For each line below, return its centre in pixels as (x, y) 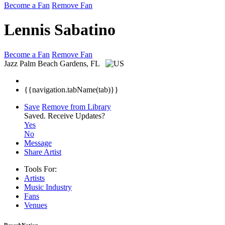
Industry (59, 187)
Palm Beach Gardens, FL (61, 63)
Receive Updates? (76, 116)
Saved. (36, 116)
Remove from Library (76, 106)
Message (38, 143)
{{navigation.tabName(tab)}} (71, 89)
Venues (36, 205)
